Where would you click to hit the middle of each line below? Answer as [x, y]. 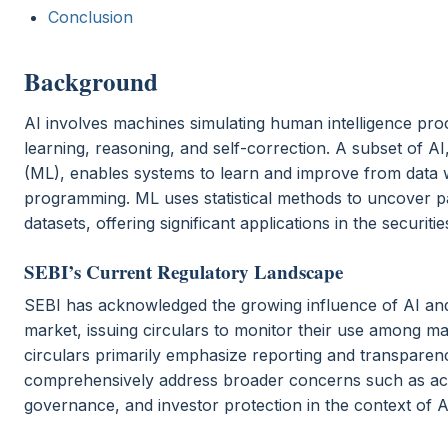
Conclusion [90, 16]
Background [91, 81]
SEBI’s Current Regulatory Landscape [183, 271]
